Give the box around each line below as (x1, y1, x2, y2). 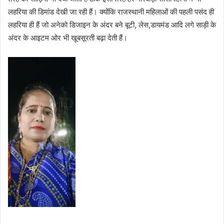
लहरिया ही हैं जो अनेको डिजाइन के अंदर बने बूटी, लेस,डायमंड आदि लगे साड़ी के (8, 19, 216, 29)
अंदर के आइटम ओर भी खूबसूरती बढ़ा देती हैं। (8, 32, 127, 42)
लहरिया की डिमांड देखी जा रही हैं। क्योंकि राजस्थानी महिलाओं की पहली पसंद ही (8, 6, 214, 16)
